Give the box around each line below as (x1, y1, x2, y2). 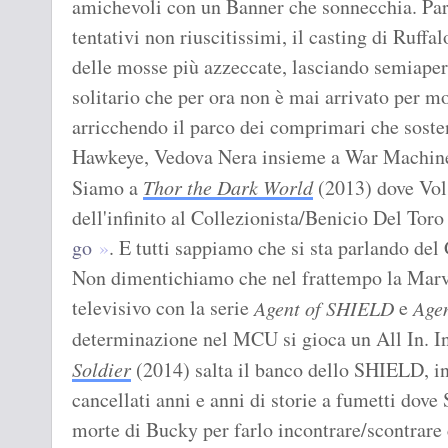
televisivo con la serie (72, 294, 254, 322)
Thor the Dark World (143, 174, 313, 201)
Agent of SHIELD (254, 295, 394, 322)
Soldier (72, 356, 131, 383)
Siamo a (72, 174, 143, 202)
